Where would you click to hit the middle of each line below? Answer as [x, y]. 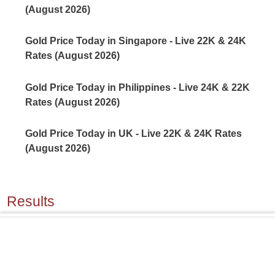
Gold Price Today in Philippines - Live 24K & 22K [138, 87]
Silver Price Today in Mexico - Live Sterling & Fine [140, 250]
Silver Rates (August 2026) [87, 265]
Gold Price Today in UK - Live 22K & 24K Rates [134, 133]
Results [31, 202]
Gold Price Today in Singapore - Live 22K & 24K [136, 41]
